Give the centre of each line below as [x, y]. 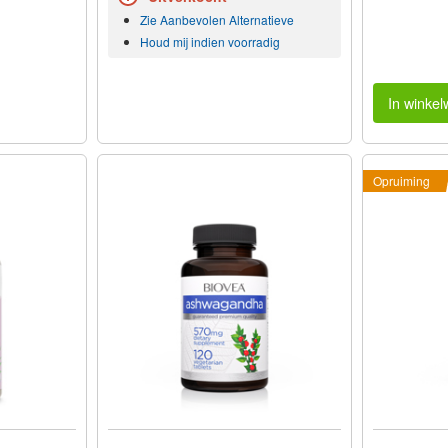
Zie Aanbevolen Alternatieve [216, 20]
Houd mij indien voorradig [209, 42]
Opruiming [401, 181]
